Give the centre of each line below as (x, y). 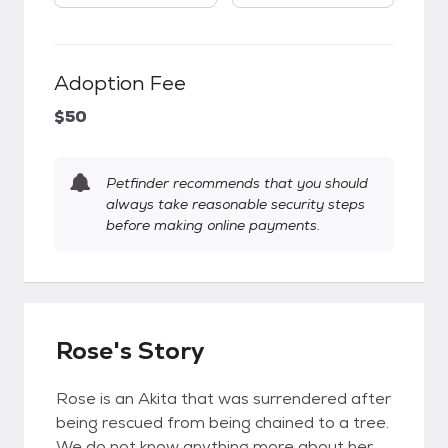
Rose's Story (130, 350)
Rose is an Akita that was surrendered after (223, 398)
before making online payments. (213, 225)
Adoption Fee (120, 83)
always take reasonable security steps (235, 204)
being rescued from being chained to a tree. (222, 422)
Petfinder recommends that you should (237, 183)
